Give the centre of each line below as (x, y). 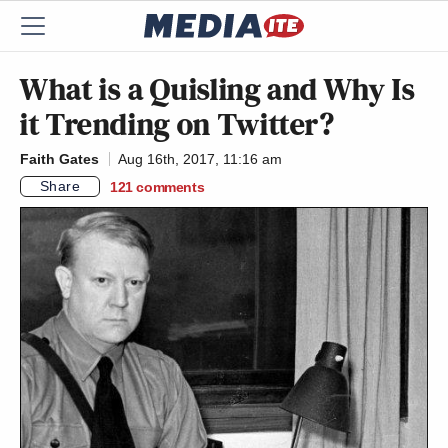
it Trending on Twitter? (177, 124)
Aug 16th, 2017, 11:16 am (200, 159)
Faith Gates (59, 159)
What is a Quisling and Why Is (218, 89)
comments (170, 186)
